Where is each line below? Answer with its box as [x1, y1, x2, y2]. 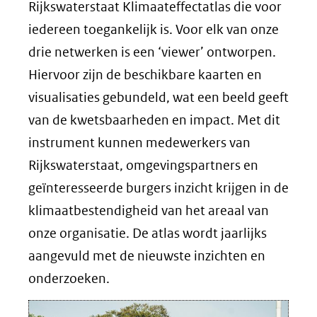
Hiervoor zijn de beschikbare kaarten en [28, 66, 262, 83]
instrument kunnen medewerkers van [28, 134, 250, 151]
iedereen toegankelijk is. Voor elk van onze [28, 21, 279, 38]
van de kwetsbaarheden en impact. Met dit [28, 111, 280, 128]
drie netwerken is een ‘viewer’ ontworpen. [28, 43, 276, 60]
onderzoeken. [28, 270, 110, 287]
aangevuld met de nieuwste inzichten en [28, 247, 265, 264]
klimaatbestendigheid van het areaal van [28, 202, 269, 219]
